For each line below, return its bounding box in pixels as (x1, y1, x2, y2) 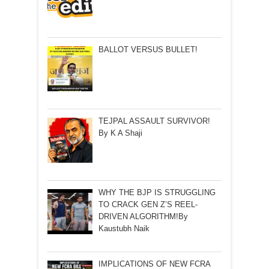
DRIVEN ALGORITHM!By (98, 212, 188, 222)
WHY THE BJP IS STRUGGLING (98, 188, 216, 198)
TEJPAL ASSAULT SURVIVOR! (98, 116, 210, 125)
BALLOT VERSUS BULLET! (98, 44, 198, 54)
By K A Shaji (98, 128, 142, 138)
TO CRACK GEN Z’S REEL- (98, 200, 198, 210)
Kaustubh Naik (98, 224, 150, 234)
